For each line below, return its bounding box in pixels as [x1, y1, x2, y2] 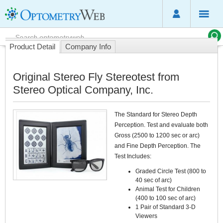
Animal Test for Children [135, 185, 200, 193]
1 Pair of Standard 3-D [135, 203, 196, 211]
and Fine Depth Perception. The [114, 142, 201, 149]
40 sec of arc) [135, 176, 172, 184]
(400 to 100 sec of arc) [135, 194, 196, 202]
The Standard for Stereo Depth [114, 111, 197, 118]
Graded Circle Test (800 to [135, 167, 206, 175]
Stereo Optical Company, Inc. [13, 84, 153, 96]
